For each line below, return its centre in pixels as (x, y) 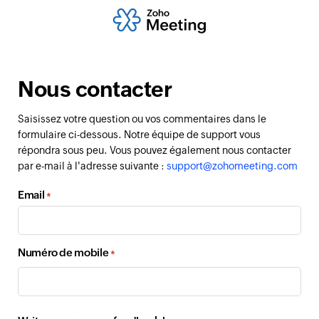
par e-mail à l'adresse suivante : (92, 166)
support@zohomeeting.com (232, 166)
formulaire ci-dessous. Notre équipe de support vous (139, 135)
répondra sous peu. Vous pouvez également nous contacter (155, 150)
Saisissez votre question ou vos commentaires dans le (142, 119)
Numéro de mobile (63, 252)
